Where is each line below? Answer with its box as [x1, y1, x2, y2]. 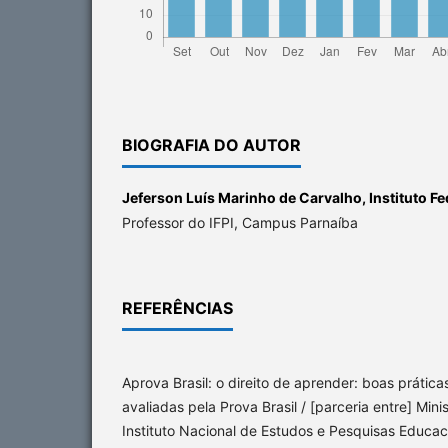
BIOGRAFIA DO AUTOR [122, 134, 301, 155]
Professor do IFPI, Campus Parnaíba [122, 213, 358, 231]
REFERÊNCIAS [122, 297, 233, 318]
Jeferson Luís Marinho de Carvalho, [122, 188, 369, 206]
